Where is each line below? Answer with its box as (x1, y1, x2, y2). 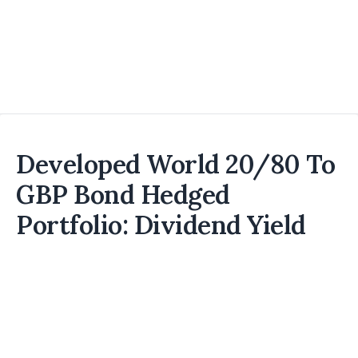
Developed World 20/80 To (16, 148, 335, 181)
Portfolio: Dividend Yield (16, 209, 306, 241)
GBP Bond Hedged (16, 178, 230, 211)
